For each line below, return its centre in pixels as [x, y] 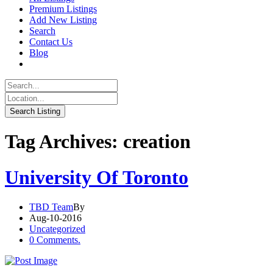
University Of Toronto [97, 177]
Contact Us [51, 42]
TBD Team [51, 207]
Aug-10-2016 [55, 218]
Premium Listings [63, 9]
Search [42, 31]
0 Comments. [55, 240]
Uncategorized [57, 229]
